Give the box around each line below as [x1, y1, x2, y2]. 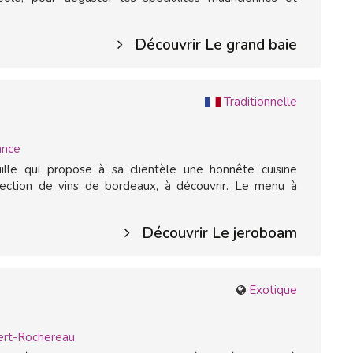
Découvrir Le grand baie [135, 35, 297, 55]
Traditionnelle [224, 94, 297, 110]
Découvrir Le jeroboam [142, 223, 297, 243]
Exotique [249, 282, 297, 298]
